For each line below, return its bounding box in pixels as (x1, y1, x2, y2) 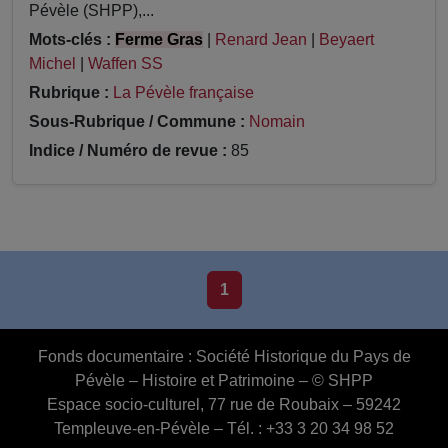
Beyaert (319, 30, 374, 48)
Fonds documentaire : (37, 348, 196, 365)
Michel (29, 54, 76, 72)
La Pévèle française (113, 83, 254, 101)
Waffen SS (88, 54, 163, 72)
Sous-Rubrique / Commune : (29, 112, 245, 130)
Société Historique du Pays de (195, 348, 411, 365)
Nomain (249, 112, 305, 130)
